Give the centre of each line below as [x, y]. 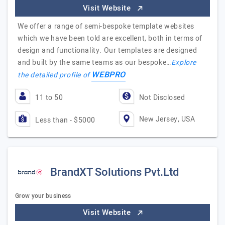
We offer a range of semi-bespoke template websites [106, 26]
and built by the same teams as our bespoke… [94, 63]
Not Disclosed [162, 98]
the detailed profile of [55, 75]
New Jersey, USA [167, 119]
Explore [184, 63]
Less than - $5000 [65, 120]
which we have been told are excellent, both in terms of [110, 38]
